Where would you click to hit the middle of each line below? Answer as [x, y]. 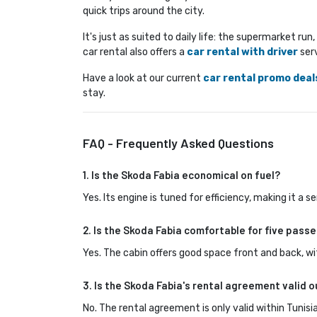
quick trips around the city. [144, 11]
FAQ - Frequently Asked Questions [178, 143]
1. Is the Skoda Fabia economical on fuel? [181, 175]
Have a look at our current [143, 79]
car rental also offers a [135, 52]
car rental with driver [242, 52]
